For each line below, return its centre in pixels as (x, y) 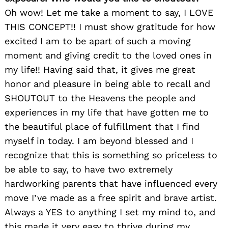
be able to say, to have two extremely (89, 169)
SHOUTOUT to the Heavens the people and (100, 98)
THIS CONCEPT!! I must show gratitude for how (110, 26)
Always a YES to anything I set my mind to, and (110, 212)
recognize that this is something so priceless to (111, 155)
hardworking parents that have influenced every (111, 183)
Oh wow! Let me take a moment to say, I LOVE (109, 12)
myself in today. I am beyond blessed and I (99, 140)
